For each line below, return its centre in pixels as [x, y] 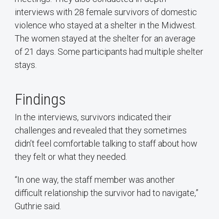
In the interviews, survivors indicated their [93, 117]
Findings [40, 99]
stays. [26, 65]
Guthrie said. [38, 206]
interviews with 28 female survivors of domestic [106, 12]
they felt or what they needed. [71, 157]
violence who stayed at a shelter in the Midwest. [106, 25]
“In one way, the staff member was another [95, 180]
